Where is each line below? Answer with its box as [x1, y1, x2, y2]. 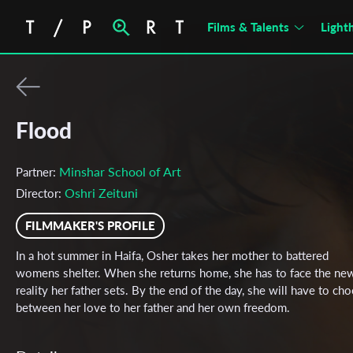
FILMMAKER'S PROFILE [25, 218, 155, 232]
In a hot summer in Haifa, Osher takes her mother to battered [16, 248, 329, 262]
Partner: [16, 165, 59, 179]
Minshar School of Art [59, 164, 181, 179]
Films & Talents [207, 20, 289, 34]
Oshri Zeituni [65, 185, 138, 200]
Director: [16, 186, 65, 200]
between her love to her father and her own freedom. [16, 300, 290, 314]
